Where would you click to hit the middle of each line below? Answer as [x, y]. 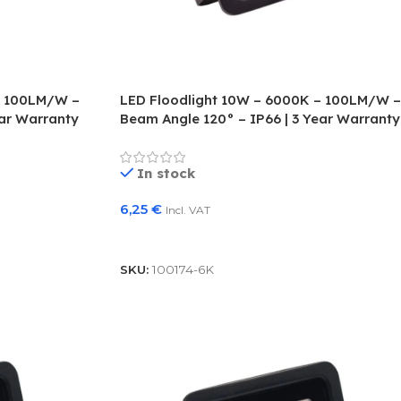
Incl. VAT [188, 210]
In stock [166, 174]
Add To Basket [177, 238]
